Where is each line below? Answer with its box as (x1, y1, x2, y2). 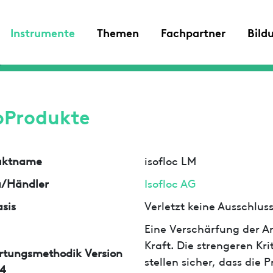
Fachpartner (161, 24, 225, 40)
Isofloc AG (144, 174, 196, 190)
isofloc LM (144, 152, 197, 168)
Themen (97, 24, 139, 40)
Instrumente (10, 24, 75, 40)
